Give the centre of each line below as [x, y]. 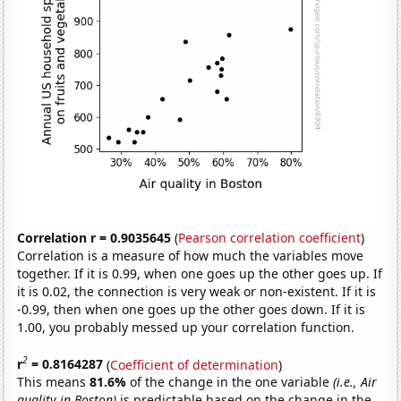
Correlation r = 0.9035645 [94, 237]
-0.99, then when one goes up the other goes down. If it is [192, 309]
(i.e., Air [355, 382]
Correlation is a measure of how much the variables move [191, 255]
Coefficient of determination [195, 364]
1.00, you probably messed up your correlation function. [186, 327]
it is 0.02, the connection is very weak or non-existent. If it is [197, 291]
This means [54, 382]
